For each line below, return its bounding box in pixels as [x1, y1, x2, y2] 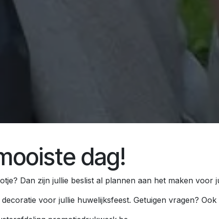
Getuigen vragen [133, 195, 195, 205]
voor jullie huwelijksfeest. [36, 195, 133, 205]
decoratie [2, 195, 36, 205]
